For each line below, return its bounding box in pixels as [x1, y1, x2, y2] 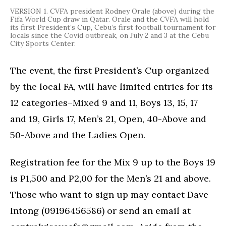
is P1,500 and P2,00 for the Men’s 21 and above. [10, 173, 211, 185]
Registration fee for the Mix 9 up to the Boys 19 [10, 156, 215, 168]
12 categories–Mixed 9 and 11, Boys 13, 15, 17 [10, 96, 198, 108]
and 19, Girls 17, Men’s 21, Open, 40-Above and [10, 112, 206, 125]
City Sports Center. [10, 38, 76, 48]
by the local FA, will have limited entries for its [10, 80, 213, 92]
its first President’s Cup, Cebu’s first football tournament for [10, 22, 216, 32]
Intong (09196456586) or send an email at [10, 205, 191, 217]
